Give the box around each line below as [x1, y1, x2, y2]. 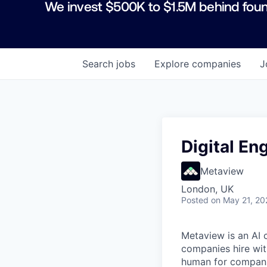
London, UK [181, 182, 234, 195]
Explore [154, 57, 192, 70]
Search [82, 57, 116, 70]
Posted [181, 194, 209, 205]
